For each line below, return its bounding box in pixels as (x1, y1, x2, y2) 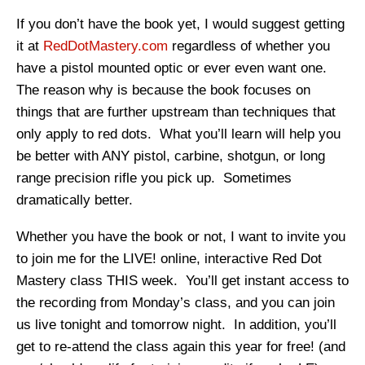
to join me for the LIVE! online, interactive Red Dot (16, 251, 322, 267)
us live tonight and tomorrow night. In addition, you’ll (16, 317, 336, 333)
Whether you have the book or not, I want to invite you (16, 229, 345, 245)
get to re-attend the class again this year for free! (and (16, 339, 345, 355)
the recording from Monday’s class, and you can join (16, 295, 335, 311)
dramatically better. (16, 191, 133, 208)
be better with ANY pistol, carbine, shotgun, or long (16, 147, 325, 164)
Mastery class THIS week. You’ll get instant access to (16, 273, 349, 289)
